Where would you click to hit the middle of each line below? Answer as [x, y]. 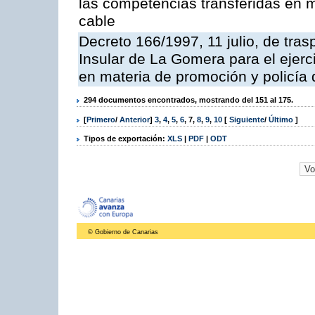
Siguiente [247, 119]
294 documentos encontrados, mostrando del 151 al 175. [188, 100]
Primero [101, 119]
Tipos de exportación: [126, 138]
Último [282, 119]
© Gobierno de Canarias [123, 232]
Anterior [135, 119]
